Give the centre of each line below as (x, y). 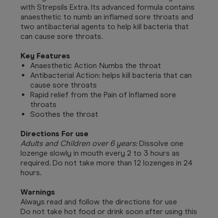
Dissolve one (160, 143)
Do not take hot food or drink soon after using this (109, 211)
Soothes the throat (64, 114)
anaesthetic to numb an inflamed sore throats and (107, 17)
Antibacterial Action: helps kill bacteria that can (111, 75)
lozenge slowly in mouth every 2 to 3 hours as (100, 153)
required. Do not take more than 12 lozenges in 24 (107, 163)
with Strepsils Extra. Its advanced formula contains (108, 7)
